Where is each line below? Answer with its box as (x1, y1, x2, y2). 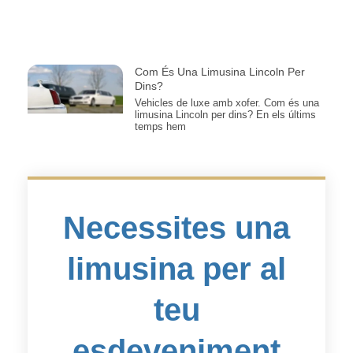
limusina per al (67, 251, 286, 286)
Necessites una (63, 210, 290, 245)
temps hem (134, 121, 186, 133)
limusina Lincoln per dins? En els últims (134, 109, 316, 121)
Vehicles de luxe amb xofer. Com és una (134, 97, 319, 110)
